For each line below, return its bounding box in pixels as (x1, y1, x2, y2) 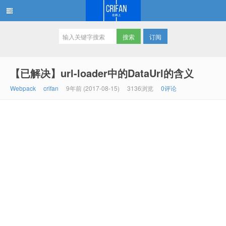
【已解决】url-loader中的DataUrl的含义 (10, 66, 194, 80)
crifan (43, 84, 59, 92)
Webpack (10, 84, 36, 92)
